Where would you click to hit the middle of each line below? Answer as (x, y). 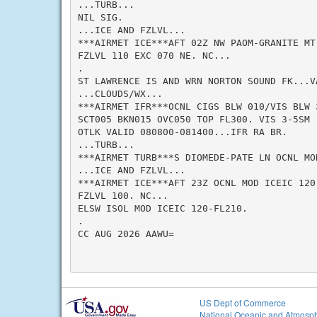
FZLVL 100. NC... (123, 195)
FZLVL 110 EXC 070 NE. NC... (154, 55)
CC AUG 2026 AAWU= (126, 234)
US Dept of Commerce (243, 302)
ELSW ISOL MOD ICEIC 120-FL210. (162, 208)
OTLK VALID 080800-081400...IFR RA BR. (182, 132)
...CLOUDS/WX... (120, 93)
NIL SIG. (100, 17)
